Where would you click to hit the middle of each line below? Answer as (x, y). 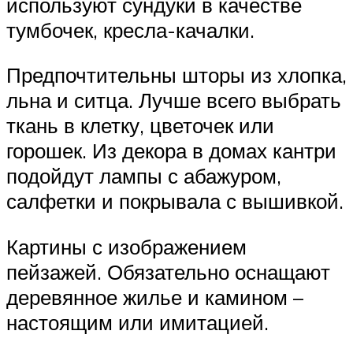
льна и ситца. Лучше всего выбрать (174, 100)
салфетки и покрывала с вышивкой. (175, 201)
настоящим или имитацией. (137, 322)
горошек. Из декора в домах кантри (171, 151)
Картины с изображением (126, 246)
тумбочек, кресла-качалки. (130, 30)
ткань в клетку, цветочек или (140, 126)
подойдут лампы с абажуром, (144, 176)
